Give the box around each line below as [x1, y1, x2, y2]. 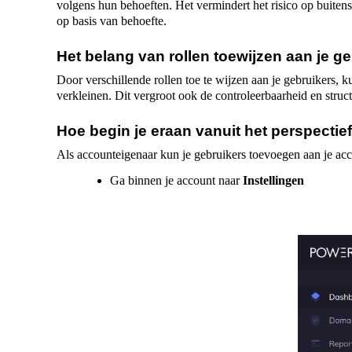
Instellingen [243, 174, 304, 187]
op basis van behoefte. [57, 14, 167, 27]
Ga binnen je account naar [110, 174, 243, 187]
